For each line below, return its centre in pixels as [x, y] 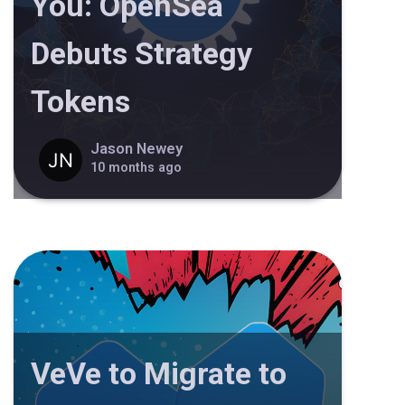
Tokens [80, 101]
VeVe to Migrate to [158, 373]
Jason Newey [137, 149]
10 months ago [137, 167]
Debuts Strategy [141, 53]
